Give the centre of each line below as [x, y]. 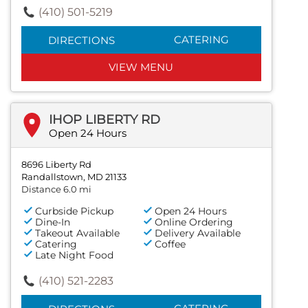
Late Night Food [74, 255]
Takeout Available [77, 233]
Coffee [170, 244]
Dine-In [53, 222]
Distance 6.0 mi [56, 189]
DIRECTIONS [81, 40]
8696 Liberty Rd [56, 164]
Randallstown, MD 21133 [74, 176]
